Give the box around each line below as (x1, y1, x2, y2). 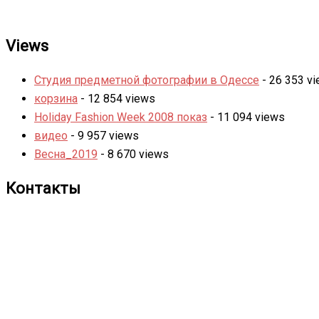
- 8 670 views (98, 147, 169, 161)
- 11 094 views (207, 110, 285, 124)
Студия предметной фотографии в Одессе (34, 73, 259, 87)
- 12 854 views (78, 91, 155, 105)
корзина (34, 91, 78, 105)
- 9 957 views (68, 128, 139, 142)
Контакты (6, 179, 80, 197)
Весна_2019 (34, 147, 98, 161)
